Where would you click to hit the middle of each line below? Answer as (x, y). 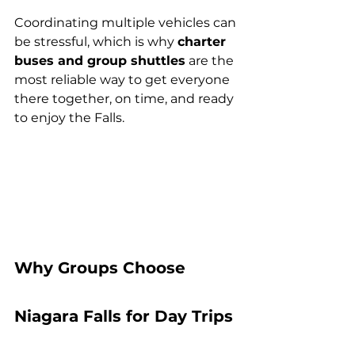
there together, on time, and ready (126, 99)
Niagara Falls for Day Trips (126, 317)
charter (204, 42)
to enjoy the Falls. (69, 118)
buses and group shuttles (100, 61)
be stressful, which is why (96, 42)
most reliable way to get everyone (124, 80)
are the (211, 61)
